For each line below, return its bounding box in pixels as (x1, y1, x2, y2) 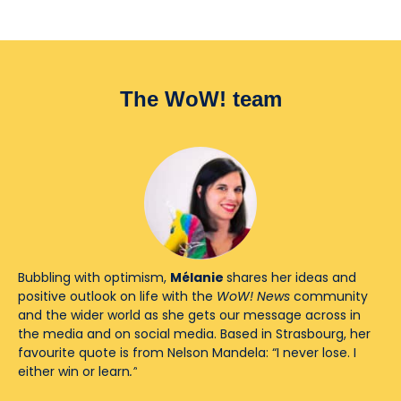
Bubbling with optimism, (18, 269, 170, 287)
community (294, 287, 368, 306)
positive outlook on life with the (18, 287, 217, 306)
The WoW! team (119, 87, 282, 112)
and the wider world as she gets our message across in (18, 306, 361, 325)
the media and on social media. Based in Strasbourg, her (18, 325, 371, 344)
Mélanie (170, 269, 226, 287)
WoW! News (217, 287, 294, 306)
